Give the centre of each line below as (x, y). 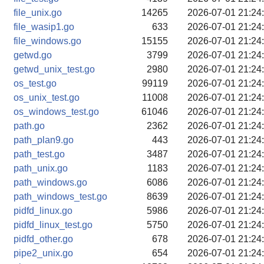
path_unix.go (41, 168)
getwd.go (33, 55)
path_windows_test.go (60, 197)
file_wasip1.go (44, 27)
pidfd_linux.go (43, 211)
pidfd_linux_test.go (53, 225)
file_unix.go (38, 13)
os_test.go (35, 83)
